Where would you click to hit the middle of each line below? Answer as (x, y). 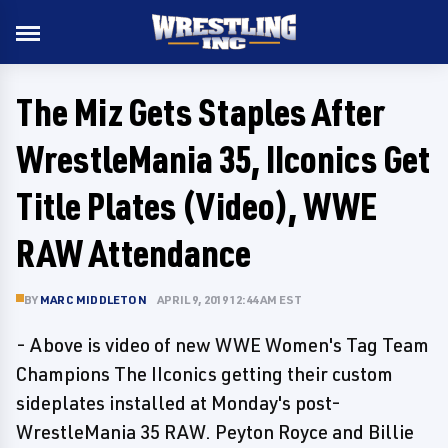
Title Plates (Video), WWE (196, 205)
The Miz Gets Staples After (200, 111)
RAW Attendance (133, 252)
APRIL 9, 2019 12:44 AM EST (229, 299)
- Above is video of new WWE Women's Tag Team (222, 345)
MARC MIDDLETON (93, 299)
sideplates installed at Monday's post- (178, 403)
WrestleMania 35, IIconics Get (223, 158)
